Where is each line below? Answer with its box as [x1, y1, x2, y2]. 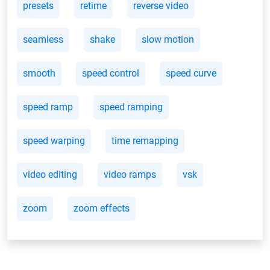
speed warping [23, 134, 85, 146]
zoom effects [74, 202, 130, 214]
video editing [23, 168, 77, 180]
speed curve [166, 67, 216, 79]
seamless [23, 33, 63, 45]
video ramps [104, 168, 156, 180]
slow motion [142, 33, 194, 45]
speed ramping [99, 101, 163, 113]
